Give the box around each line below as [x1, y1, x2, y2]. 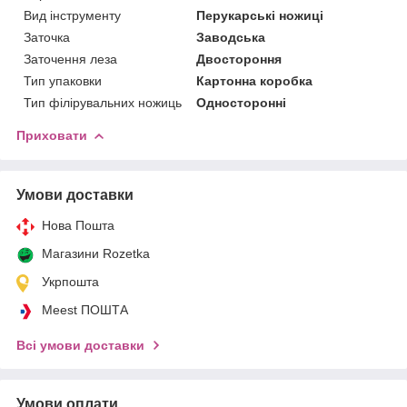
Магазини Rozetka [42, 245, 150, 261]
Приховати [16, 127, 87, 143]
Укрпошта [42, 273, 99, 289]
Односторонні [196, 94, 287, 110]
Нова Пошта [42, 217, 114, 233]
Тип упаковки [24, 73, 102, 88]
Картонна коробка [196, 73, 313, 88]
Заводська [196, 29, 266, 45]
